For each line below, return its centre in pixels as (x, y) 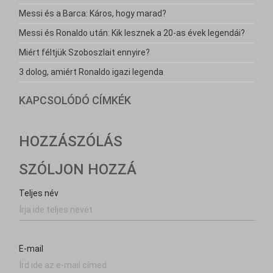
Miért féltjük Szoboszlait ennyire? (85, 52)
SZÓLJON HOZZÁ (78, 169)
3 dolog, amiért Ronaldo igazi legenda (91, 72)
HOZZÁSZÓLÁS (71, 141)
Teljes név (39, 193)
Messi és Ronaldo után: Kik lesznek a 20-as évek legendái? (132, 33)
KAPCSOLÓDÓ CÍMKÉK (75, 100)
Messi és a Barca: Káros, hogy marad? (93, 13)
